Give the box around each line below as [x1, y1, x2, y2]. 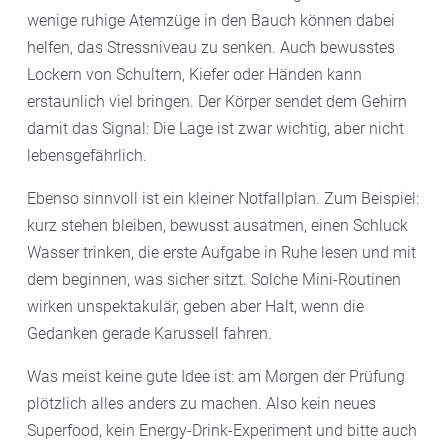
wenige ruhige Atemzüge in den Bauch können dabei [27, 10, 395, 30]
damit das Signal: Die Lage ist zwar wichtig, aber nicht [27, 118, 404, 138]
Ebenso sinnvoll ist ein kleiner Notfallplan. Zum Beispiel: [27, 188, 419, 208]
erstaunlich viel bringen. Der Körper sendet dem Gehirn [27, 91, 407, 111]
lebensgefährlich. [27, 145, 147, 165]
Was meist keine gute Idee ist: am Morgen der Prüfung [27, 366, 405, 386]
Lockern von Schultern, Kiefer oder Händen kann [27, 64, 362, 84]
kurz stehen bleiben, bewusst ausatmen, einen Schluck [27, 215, 408, 235]
